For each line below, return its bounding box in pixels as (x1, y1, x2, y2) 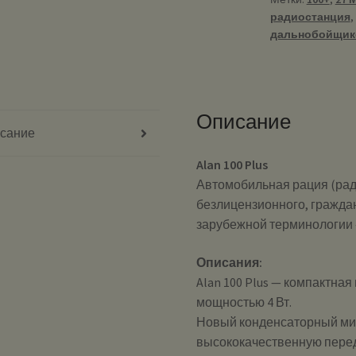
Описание (196, 109, 292, 135)
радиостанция (269, 10, 350, 25)
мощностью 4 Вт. (196, 293, 292, 310)
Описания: (196, 253, 263, 270)
